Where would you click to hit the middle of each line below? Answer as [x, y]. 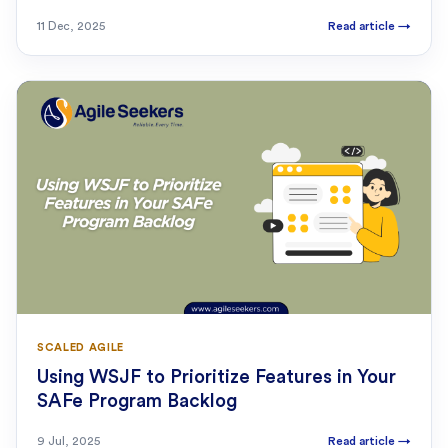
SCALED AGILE [80, 348]
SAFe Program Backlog [137, 402]
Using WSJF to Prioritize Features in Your [216, 378]
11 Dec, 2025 [71, 26]
